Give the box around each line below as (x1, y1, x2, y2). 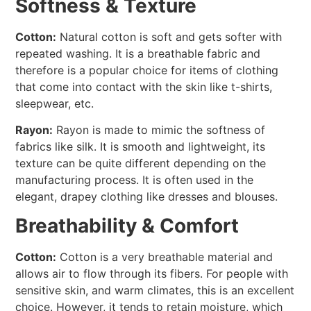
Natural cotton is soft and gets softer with (56, 29, 283, 44)
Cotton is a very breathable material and (56, 250, 274, 264)
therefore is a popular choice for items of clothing (15, 62, 279, 77)
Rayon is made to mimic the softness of (53, 123, 266, 137)
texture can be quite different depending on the (15, 156, 267, 171)
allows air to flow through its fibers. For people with (15, 267, 289, 281)
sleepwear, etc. (15, 96, 94, 110)
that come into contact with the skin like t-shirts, (15, 79, 273, 94)
